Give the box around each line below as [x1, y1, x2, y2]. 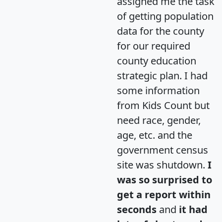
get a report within [117, 187, 211, 201]
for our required [117, 39, 190, 53]
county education [117, 54, 196, 67]
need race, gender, [117, 113, 201, 127]
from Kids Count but [117, 98, 210, 112]
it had [179, 202, 208, 216]
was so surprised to [117, 172, 212, 186]
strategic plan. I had [117, 68, 208, 82]
